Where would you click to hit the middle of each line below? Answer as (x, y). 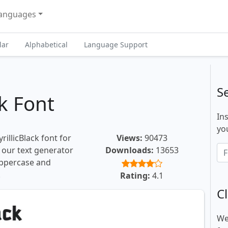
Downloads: (129, 150)
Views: (129, 138)
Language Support (116, 45)
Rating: (135, 176)
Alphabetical (46, 45)
